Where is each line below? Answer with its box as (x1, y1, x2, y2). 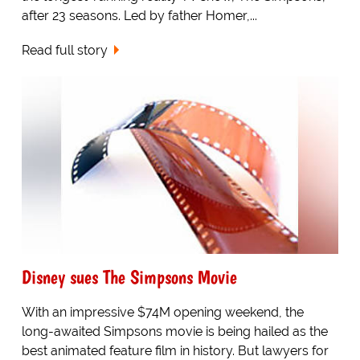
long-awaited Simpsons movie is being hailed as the (21, 324, 328, 340)
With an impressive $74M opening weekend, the (21, 305, 304, 321)
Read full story (21, 42, 108, 58)
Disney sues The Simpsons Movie (21, 265, 237, 289)
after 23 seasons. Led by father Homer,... (21, 7, 257, 23)
